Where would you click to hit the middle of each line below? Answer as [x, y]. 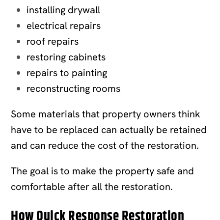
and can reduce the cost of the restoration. [105, 145]
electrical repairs [64, 25]
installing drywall [64, 10]
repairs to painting [67, 72]
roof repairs [53, 41]
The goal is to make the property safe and [103, 171]
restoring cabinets [66, 57]
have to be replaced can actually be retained [109, 129]
